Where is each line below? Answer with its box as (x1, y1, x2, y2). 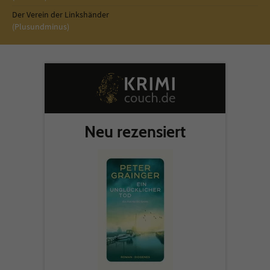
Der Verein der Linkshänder (12, 9, 109, 20)
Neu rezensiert (84, 122, 186, 142)
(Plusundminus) (12, 21, 69, 32)
